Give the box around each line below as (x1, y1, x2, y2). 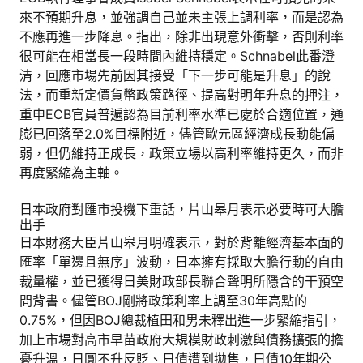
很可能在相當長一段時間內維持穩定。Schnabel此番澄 (19, 47, 335, 64)
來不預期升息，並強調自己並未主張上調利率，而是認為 (19, 8, 344, 25)
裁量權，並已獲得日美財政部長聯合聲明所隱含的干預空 (19, 272, 344, 289)
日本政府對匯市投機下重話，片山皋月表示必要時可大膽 (19, 200, 344, 217)
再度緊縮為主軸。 (19, 164, 123, 181)
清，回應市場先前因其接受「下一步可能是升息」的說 (19, 66, 331, 83)
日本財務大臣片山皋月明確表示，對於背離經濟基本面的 (19, 233, 344, 250)
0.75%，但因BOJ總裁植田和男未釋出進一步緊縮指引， (19, 311, 341, 328)
